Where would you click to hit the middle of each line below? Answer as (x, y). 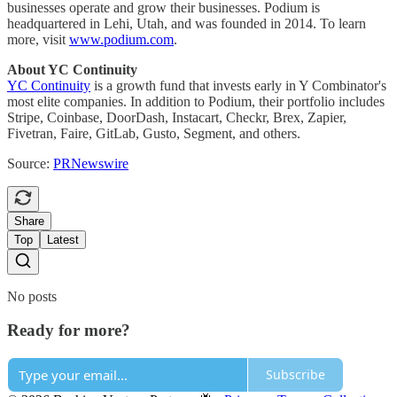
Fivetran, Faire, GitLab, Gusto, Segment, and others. (154, 133)
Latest (63, 239)
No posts (32, 296)
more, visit (38, 39)
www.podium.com (121, 39)
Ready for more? (69, 331)
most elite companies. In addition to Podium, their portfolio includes (196, 101)
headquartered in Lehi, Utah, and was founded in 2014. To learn (187, 23)
